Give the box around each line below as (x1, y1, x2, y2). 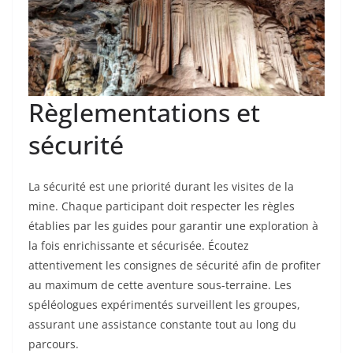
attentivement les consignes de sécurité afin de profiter (28, 258, 321, 273)
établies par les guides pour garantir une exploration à (28, 218, 318, 234)
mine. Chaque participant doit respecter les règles (28, 199, 295, 214)
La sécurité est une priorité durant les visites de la (28, 179, 294, 195)
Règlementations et (28, 95, 260, 130)
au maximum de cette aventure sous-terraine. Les (28, 277, 292, 293)
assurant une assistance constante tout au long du (28, 317, 296, 333)
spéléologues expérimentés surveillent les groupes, (28, 297, 300, 313)
